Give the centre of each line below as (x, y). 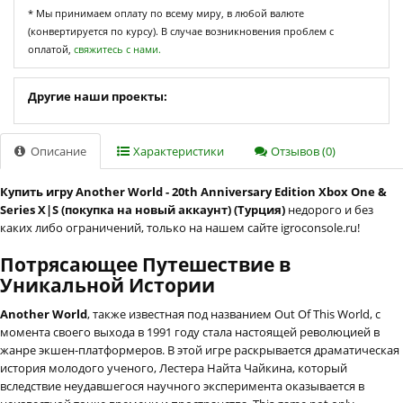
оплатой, (51, 49)
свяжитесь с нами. (117, 49)
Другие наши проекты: (98, 96)
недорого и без (329, 209)
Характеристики (177, 151)
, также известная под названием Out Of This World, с (234, 313)
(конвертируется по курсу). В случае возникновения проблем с (181, 31)
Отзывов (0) (302, 151)
